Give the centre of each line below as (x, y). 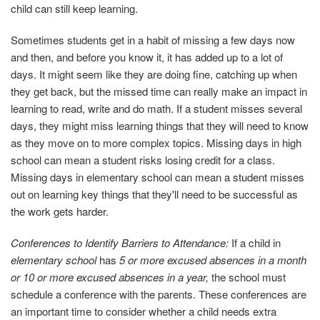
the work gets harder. (60, 211)
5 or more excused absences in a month (213, 260)
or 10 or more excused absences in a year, (111, 277)
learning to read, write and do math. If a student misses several (156, 109)
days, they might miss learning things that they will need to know (160, 126)
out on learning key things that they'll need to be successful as (154, 194)
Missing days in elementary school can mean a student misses (157, 177)
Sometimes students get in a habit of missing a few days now (153, 40)
